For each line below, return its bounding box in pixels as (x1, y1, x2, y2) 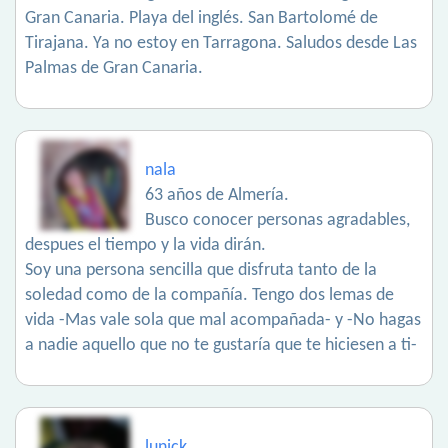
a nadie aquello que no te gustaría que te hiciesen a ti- (25, 336, 417, 355)
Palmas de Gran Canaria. (25, 59, 203, 78)
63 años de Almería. (145, 186, 289, 205)
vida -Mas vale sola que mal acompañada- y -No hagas (25, 311, 421, 330)
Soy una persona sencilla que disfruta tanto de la (25, 261, 377, 280)
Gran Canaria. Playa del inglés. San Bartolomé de (25, 9, 378, 28)
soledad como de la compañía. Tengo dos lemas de (25, 286, 394, 305)
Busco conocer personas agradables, (145, 211, 410, 230)
